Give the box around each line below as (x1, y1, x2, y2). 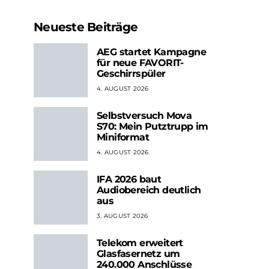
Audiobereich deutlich (97, 184, 201, 196)
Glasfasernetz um (97, 248, 180, 260)
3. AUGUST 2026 (97, 212, 148, 220)
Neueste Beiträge (34, 20, 138, 34)
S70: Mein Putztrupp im (97, 121, 208, 133)
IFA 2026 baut (97, 174, 162, 186)
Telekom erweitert (97, 237, 183, 249)
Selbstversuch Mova (97, 110, 192, 122)
